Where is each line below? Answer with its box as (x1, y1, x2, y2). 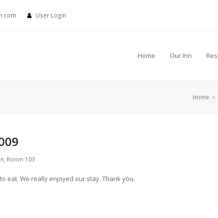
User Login (36, 11, 66, 20)
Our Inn (170, 51, 192, 60)
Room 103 (7, 155, 35, 163)
